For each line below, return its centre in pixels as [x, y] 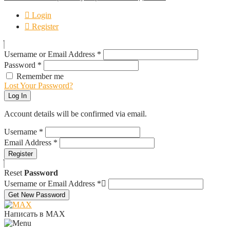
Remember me [40, 76]
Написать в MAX [35, 214]
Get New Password [37, 195]
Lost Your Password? [39, 85]
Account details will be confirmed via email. [75, 113]
